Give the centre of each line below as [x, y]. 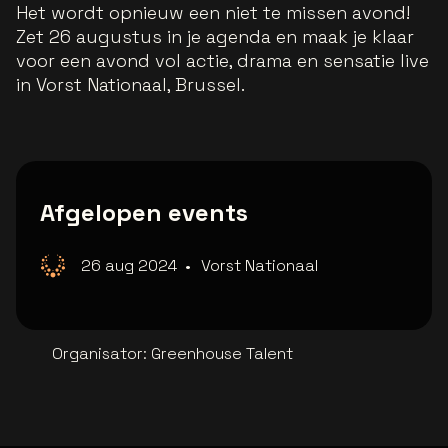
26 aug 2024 [129, 266]
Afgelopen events [144, 213]
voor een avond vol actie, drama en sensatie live [222, 61]
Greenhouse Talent [222, 354]
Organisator [97, 354]
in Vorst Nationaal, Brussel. [130, 85]
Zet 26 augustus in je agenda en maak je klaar [215, 37]
